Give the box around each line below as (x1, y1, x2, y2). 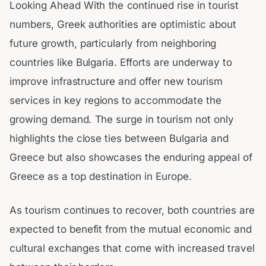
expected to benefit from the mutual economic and (9, 223, 252, 236)
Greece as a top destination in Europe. (9, 170, 192, 182)
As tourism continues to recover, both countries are (9, 204, 255, 217)
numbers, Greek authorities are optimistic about (9, 18, 236, 30)
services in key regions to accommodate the (9, 94, 221, 106)
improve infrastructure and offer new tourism (9, 75, 223, 87)
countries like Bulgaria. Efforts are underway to (9, 56, 232, 68)
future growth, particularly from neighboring (9, 37, 217, 49)
